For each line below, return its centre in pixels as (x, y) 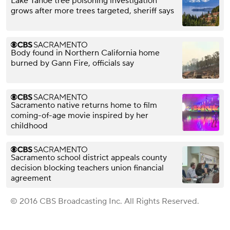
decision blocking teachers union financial (87, 168)
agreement (31, 178)
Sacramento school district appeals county (89, 158)
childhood (29, 126)
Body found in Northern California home (85, 53)
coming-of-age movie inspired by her (80, 116)
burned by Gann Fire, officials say (72, 63)
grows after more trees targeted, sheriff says (92, 11)
